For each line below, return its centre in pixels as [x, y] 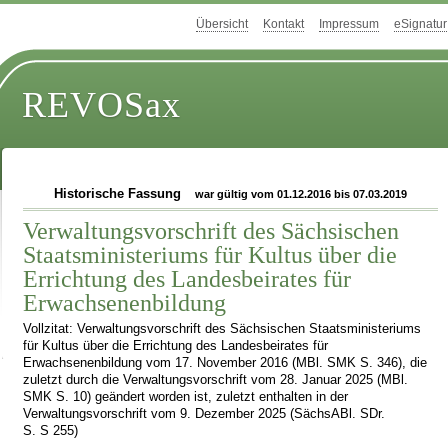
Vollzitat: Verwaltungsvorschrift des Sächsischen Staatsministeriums [222, 328]
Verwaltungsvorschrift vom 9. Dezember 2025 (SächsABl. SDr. [204, 413]
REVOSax [102, 105]
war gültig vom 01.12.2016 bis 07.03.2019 [301, 194]
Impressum [349, 24]
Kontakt [283, 24]
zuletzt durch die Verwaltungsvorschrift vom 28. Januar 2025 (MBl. [216, 379]
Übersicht [222, 24]
